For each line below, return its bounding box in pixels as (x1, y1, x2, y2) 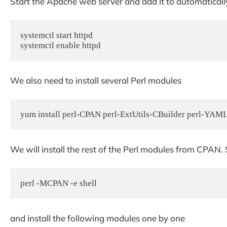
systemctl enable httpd (20, 41, 101, 51)
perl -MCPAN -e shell (20, 178, 97, 188)
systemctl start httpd (20, 30, 93, 41)
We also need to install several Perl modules (10, 74, 181, 86)
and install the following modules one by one (10, 212, 185, 223)
